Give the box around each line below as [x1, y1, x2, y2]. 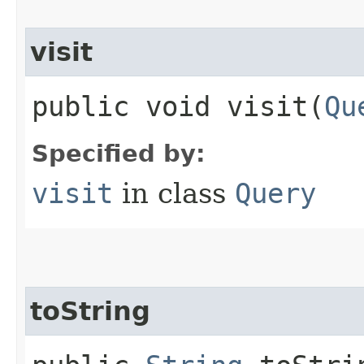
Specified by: [32, 139, 206, 167]
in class [113, 176, 235, 210]
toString [30, 296, 150, 326]
